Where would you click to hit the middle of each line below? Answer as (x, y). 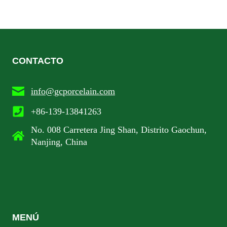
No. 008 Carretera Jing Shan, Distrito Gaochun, (119, 130)
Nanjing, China (59, 142)
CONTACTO (38, 61)
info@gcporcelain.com (73, 91)
